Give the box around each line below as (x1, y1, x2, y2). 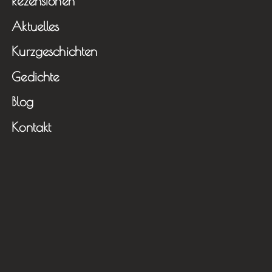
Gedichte (12, 69, 59, 84)
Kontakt (12, 119, 52, 134)
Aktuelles (12, 18, 59, 33)
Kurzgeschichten (12, 44, 98, 59)
